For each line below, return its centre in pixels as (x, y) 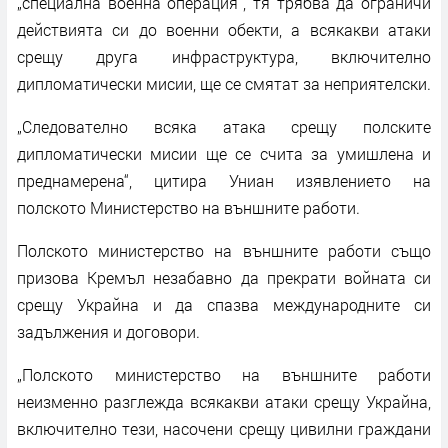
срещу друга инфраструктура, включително (224, 56)
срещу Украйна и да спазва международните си (224, 304)
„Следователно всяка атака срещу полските (224, 126)
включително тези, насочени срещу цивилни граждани (224, 428)
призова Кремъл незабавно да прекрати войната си (224, 277)
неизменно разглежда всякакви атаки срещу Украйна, (224, 401)
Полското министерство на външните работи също (224, 250)
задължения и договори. (108, 331)
